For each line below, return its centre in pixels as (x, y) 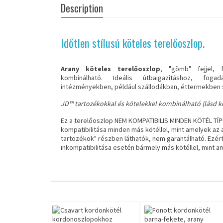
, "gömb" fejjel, (190, 69)
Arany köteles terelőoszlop (111, 69)
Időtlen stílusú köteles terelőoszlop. (133, 43)
